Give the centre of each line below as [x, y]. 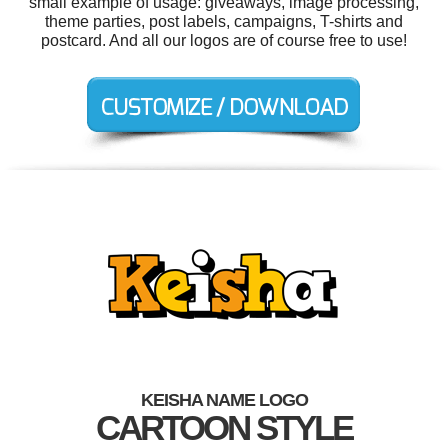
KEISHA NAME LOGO [224, 399]
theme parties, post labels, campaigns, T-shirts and [224, 21]
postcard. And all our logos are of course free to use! [224, 40]
